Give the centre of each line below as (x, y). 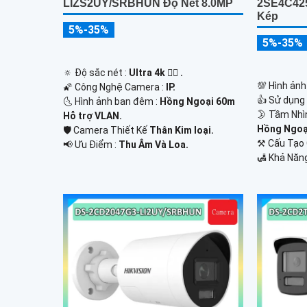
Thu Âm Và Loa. (153, 145)
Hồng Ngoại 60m (197, 102)
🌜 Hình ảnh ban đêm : (111, 102)
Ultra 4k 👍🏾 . (156, 73)
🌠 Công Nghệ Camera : (114, 87)
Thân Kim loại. (182, 131)
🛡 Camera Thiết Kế (106, 131)
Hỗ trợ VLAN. (93, 116)
